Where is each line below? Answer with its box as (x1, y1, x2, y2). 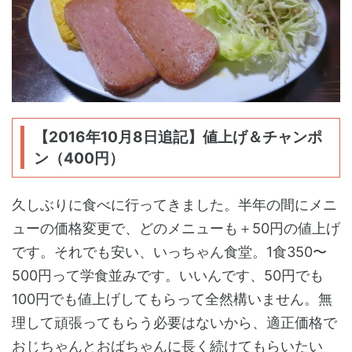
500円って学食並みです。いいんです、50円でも (12, 266, 324, 284)
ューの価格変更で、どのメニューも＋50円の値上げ (12, 219, 340, 236)
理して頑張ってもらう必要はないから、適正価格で (12, 313, 337, 331)
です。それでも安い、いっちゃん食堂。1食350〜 (12, 243, 327, 260)
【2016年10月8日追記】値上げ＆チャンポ (33, 127, 322, 146)
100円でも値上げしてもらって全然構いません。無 (12, 290, 332, 307)
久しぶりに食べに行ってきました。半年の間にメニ (12, 196, 337, 213)
